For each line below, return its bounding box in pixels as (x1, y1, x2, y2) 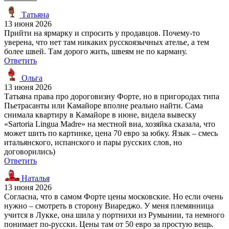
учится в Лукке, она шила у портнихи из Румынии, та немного (4, 210, 224, 219)
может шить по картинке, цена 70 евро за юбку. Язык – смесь (4, 128, 218, 138)
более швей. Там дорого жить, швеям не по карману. (4, 47, 187, 56)
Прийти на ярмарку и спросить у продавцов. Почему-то (4, 28, 200, 37)
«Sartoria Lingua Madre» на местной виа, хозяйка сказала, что (4, 119, 215, 128)
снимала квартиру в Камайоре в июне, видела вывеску (4, 110, 196, 119)
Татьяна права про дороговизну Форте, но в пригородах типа (4, 91, 219, 101)
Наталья (19, 173, 50, 182)
